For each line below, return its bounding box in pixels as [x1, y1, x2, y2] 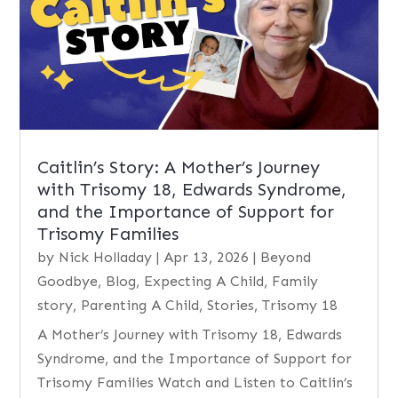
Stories [207, 296, 255, 314]
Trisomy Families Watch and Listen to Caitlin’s [37, 373, 354, 391]
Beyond [260, 248, 312, 266]
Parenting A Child [81, 296, 200, 314]
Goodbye [37, 272, 99, 290]
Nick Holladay [59, 248, 153, 266]
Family [272, 272, 319, 290]
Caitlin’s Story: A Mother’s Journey [37, 155, 321, 178]
